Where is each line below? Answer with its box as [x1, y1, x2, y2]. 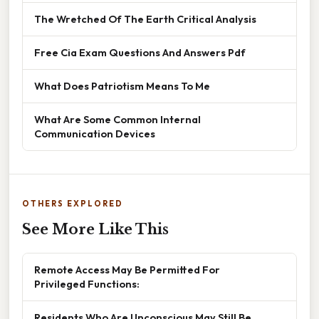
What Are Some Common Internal [34, 113, 201, 127]
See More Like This [22, 221, 169, 239]
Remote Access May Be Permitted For [34, 263, 220, 277]
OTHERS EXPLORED [22, 199, 123, 209]
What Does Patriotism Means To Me [34, 79, 210, 93]
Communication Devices [34, 127, 155, 141]
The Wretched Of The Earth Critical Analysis [34, 12, 256, 26]
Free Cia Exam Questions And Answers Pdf [34, 46, 246, 60]
